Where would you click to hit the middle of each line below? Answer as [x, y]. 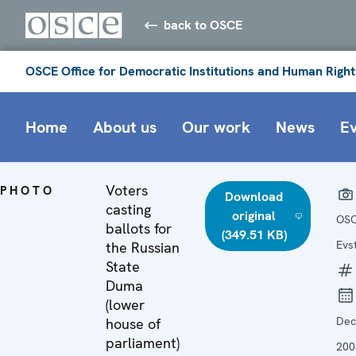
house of [133, 323]
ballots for [139, 228]
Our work [216, 127]
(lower [125, 304]
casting [128, 209]
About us [125, 127]
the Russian [143, 247]
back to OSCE [203, 25]
